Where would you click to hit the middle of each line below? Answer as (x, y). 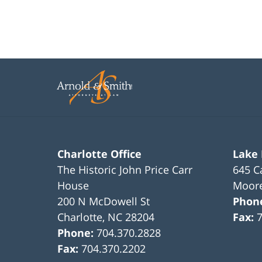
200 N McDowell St (104, 201)
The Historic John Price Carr (125, 169)
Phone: (77, 232)
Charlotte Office (100, 154)
